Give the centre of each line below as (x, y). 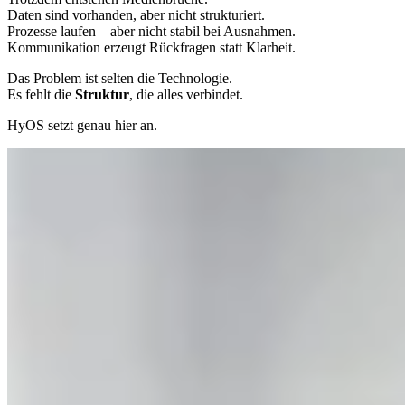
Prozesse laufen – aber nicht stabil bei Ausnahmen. (151, 32)
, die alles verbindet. (186, 95)
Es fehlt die (41, 95)
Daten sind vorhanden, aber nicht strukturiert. (136, 15)
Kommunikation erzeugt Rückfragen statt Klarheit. (151, 48)
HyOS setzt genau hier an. (82, 126)
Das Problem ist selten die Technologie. (120, 79)
